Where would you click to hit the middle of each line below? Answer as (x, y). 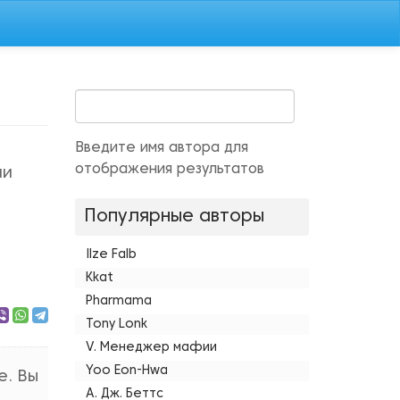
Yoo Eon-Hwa (126, 371)
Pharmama (118, 301)
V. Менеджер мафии (151, 348)
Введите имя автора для (161, 148)
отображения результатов (169, 170)
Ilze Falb (111, 255)
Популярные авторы (174, 217)
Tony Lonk (116, 325)
